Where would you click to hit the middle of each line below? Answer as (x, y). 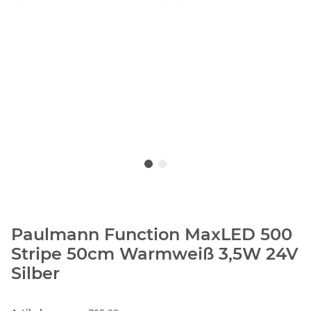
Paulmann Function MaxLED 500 (152, 235)
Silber (35, 274)
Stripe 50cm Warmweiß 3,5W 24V (155, 254)
